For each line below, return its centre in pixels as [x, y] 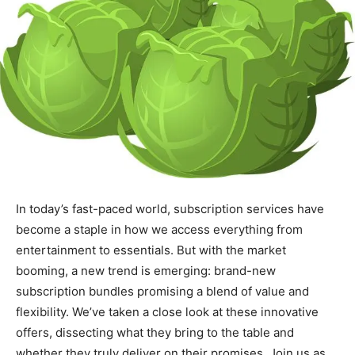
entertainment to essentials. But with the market [151, 250]
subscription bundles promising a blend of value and [162, 291]
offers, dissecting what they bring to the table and [155, 332]
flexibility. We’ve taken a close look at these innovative [167, 311]
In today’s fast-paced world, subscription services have [170, 208]
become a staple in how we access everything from [159, 229]
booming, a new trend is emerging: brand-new [146, 270]
